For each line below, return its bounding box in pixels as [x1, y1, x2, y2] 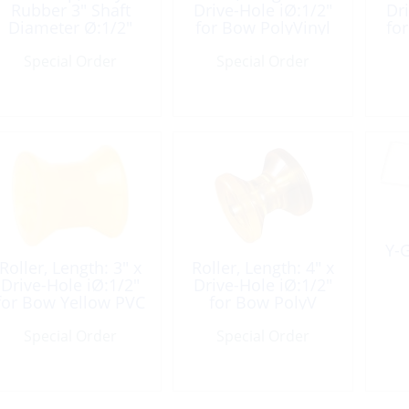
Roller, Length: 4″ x [192, 257, 334, 279]
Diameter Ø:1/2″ [8, 16, 133, 38]
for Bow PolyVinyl [195, 16, 330, 38]
